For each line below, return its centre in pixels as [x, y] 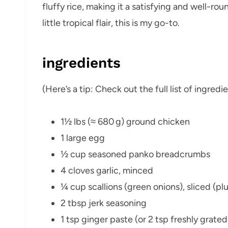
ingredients [81, 63]
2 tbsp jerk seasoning [104, 203]
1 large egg [83, 138]
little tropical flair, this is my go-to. [111, 23]
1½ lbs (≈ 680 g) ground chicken [125, 121]
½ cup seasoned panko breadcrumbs [135, 154]
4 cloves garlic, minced [107, 170]
